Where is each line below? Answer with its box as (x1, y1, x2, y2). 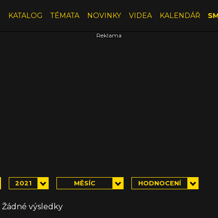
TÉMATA (50, 11, 79, 20)
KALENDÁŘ (159, 11, 200, 20)
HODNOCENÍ (138, 179, 181, 187)
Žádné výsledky (1, 201, 63, 211)
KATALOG (8, 11, 42, 20)
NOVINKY (87, 11, 121, 20)
